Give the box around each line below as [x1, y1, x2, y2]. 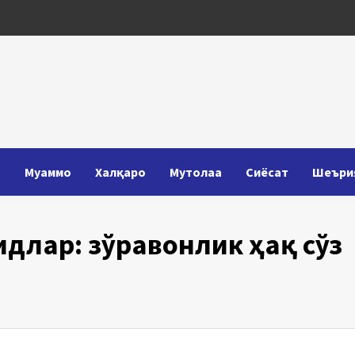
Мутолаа [170, 164, 222, 180]
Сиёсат [246, 164, 288, 180]
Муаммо [25, 164, 71, 180]
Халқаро [95, 164, 146, 180]
